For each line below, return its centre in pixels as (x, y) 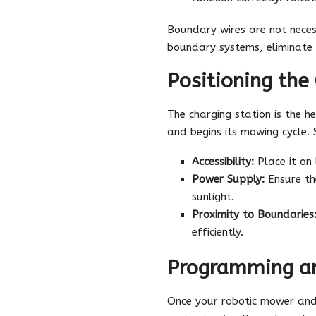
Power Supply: (228, 179)
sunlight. (213, 196)
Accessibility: (223, 161)
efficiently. (218, 232)
